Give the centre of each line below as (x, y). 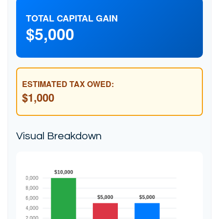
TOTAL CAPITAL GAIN (72, 18)
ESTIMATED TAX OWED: (68, 84)
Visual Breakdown (59, 136)
